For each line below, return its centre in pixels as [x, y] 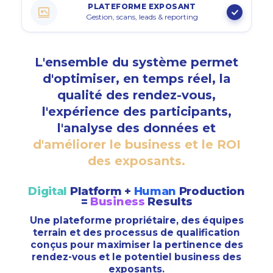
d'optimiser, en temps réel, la [136, 78]
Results [168, 201]
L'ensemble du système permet [136, 62]
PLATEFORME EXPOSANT [142, 6]
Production [211, 191]
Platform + [101, 191]
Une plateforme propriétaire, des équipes [136, 220]
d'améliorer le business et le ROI [136, 144]
